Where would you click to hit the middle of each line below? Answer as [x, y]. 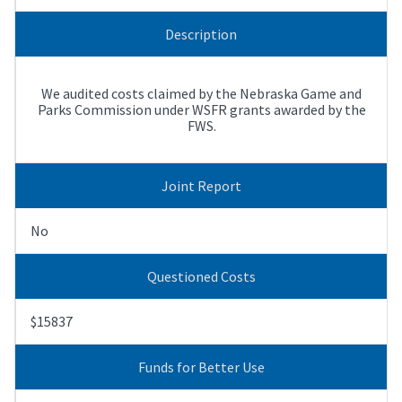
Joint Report [201, 185]
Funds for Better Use [201, 367]
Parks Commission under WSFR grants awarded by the [201, 109]
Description [201, 34]
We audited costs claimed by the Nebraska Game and [201, 93]
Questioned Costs [201, 276]
